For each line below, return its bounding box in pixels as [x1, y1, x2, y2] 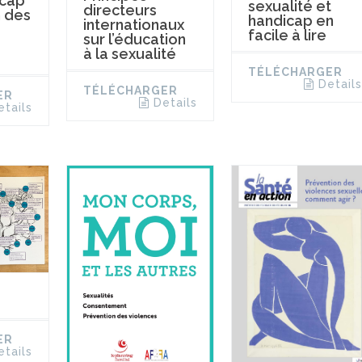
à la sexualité [82, 44, 176, 62]
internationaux [82, 15, 184, 33]
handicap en [247, 12, 334, 30]
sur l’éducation [82, 30, 186, 48]
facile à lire [247, 27, 326, 44]
